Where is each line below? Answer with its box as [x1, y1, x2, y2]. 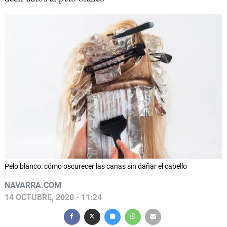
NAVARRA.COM [5, 180, 61, 190]
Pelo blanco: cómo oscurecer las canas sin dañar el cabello [5, 162, 187, 170]
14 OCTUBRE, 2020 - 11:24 [5, 192, 102, 202]
